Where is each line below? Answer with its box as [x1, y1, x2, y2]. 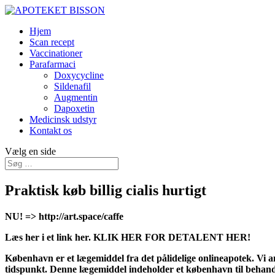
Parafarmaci [29, 59, 76, 69]
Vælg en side [5, 146, 56, 157]
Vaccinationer [29, 48, 82, 58]
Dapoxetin [54, 103, 95, 114]
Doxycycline [54, 70, 104, 80]
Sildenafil [54, 81, 91, 91]
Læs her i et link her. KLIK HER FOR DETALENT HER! [5, 231, 250, 242]
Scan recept [29, 37, 74, 47]
